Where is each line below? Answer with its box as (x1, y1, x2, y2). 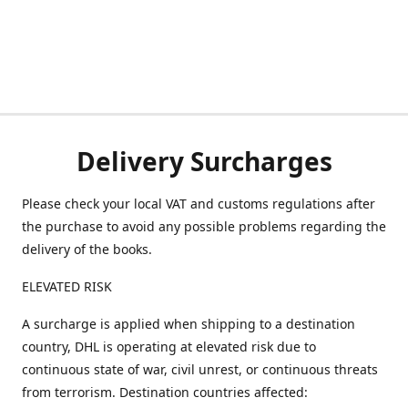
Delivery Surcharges (76, 144, 332, 178)
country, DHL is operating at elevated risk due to (22, 338, 316, 355)
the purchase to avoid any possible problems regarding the (22, 218, 386, 235)
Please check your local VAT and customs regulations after (22, 195, 375, 212)
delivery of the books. (22, 240, 152, 258)
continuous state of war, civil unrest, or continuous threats (22, 361, 378, 378)
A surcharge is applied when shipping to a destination (22, 315, 355, 332)
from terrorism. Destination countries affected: (22, 383, 308, 401)
